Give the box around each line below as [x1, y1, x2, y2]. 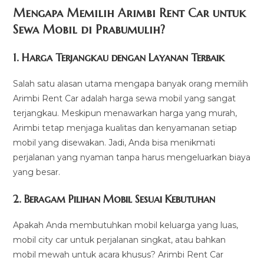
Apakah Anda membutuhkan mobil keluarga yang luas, [13, 220, 239, 231]
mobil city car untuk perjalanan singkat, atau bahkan [13, 235, 226, 246]
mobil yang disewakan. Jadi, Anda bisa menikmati [13, 137, 216, 148]
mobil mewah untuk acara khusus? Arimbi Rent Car [13, 249, 224, 260]
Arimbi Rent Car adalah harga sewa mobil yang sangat [13, 93, 236, 104]
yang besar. [13, 167, 61, 178]
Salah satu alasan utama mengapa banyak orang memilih [13, 78, 249, 90]
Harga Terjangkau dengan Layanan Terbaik [22, 51, 225, 65]
